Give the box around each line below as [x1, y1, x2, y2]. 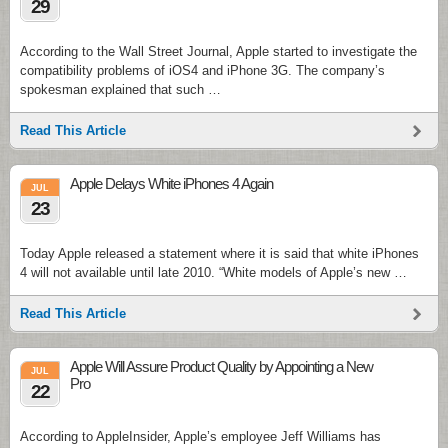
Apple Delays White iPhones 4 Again [70, 175, 273, 192]
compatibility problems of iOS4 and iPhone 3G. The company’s [20, 63, 385, 78]
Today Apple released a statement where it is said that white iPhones [20, 246, 419, 261]
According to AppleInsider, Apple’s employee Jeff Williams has [20, 429, 381, 444]
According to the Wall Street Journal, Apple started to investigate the [20, 44, 417, 59]
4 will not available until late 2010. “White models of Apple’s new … [20, 265, 407, 280]
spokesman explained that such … [20, 82, 221, 97]
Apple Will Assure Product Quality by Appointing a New [70, 358, 373, 375]
